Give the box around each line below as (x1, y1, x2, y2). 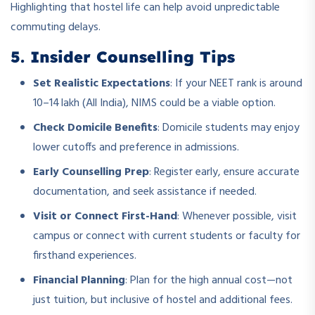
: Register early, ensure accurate (149, 163, 300, 182)
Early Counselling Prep (33, 163, 149, 182)
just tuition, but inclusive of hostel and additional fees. (33, 291, 292, 310)
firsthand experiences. (33, 247, 136, 266)
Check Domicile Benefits (33, 119, 157, 138)
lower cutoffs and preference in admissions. (33, 139, 239, 157)
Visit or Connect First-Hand (33, 207, 177, 226)
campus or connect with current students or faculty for (33, 227, 300, 246)
